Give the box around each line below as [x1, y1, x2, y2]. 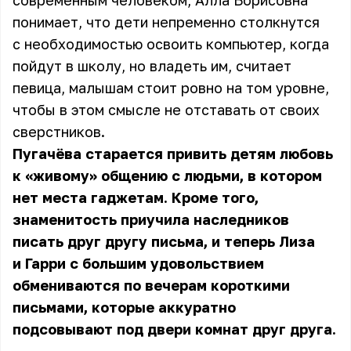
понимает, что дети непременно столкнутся [13, 13, 320, 31]
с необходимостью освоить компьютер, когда [13, 35, 329, 52]
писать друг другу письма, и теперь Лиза [13, 233, 315, 250]
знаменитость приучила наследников [13, 211, 289, 228]
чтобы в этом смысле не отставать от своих [13, 101, 320, 118]
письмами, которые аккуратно [13, 299, 236, 316]
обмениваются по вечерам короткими [13, 277, 290, 294]
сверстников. [13, 123, 105, 140]
